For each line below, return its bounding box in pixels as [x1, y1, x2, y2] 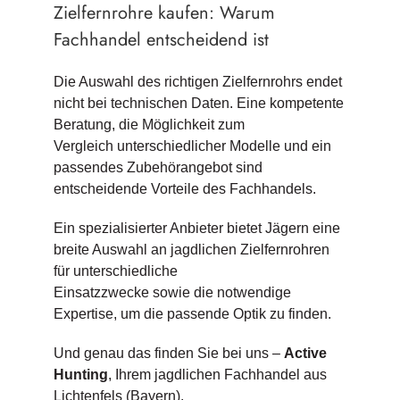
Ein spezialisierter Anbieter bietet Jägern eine [53, 220, 340, 236]
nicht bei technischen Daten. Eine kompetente [53, 95, 344, 111]
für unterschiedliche [53, 262, 178, 279]
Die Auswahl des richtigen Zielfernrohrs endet [53, 73, 342, 89]
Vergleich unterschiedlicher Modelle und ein [53, 137, 331, 154]
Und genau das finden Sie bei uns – [53, 345, 284, 361]
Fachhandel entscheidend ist [53, 26, 269, 53]
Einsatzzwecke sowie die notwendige [53, 284, 291, 300]
